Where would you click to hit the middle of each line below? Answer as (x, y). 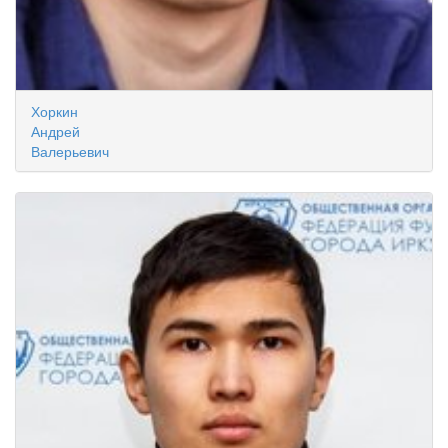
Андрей (55, 131)
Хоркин (54, 111)
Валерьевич (70, 151)
